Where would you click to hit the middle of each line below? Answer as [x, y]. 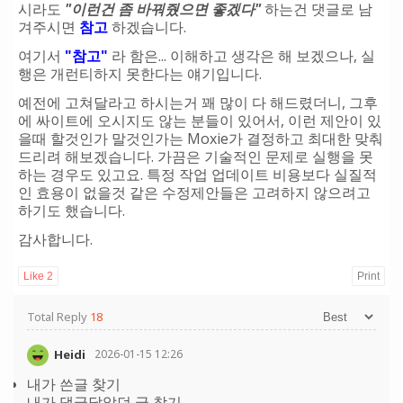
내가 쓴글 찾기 [74, 385]
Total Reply [58, 316]
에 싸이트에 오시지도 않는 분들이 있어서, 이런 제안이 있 [200, 120]
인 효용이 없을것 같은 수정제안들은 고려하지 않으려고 [194, 192]
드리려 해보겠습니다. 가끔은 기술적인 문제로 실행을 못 [196, 156]
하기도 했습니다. [73, 210]
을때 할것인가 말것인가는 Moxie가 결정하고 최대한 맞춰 [201, 138]
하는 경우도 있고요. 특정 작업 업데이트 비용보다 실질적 [197, 174]
